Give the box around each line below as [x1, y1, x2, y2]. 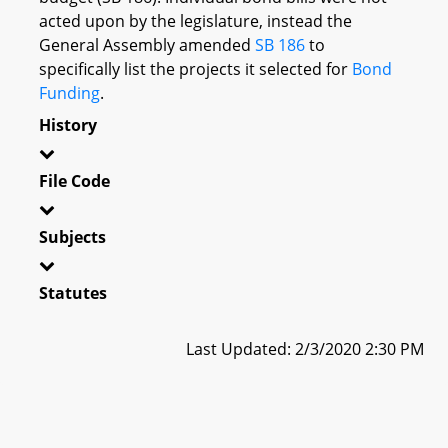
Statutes [39, 281, 107, 304]
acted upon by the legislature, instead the [39, 9, 352, 32]
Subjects [39, 225, 106, 248]
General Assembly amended [39, 33, 255, 56]
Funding [39, 81, 100, 104]
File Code [39, 169, 110, 192]
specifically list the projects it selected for [39, 57, 352, 80]
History [39, 113, 97, 136]
